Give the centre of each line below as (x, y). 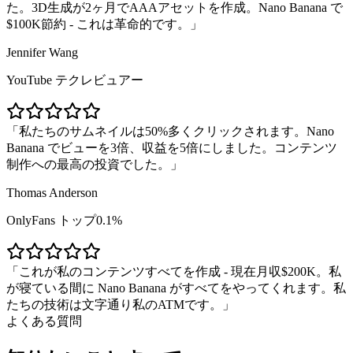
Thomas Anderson (52, 193)
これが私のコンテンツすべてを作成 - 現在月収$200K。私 (180, 272)
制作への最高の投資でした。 (88, 165)
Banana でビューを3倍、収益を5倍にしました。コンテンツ (172, 148)
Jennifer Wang (42, 53)
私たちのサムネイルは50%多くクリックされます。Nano (176, 132)
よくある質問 (44, 321)
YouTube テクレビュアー (75, 80)
